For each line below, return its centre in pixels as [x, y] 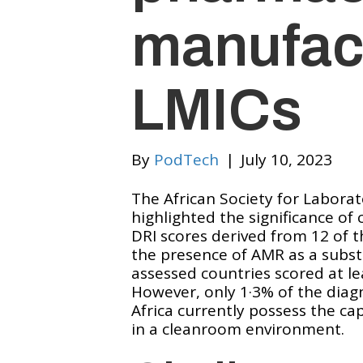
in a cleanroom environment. [238, 329]
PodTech [186, 160]
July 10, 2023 [286, 160]
